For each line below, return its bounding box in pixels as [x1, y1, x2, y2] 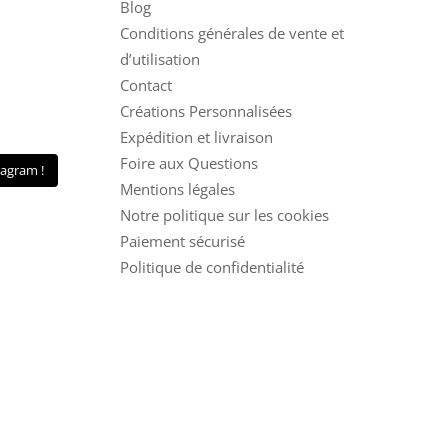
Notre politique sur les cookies [119, 204, 329, 225]
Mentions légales [119, 178, 235, 199]
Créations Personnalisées [119, 100, 292, 121]
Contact [119, 74, 172, 95]
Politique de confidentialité [119, 256, 304, 277]
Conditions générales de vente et [119, 22, 344, 43]
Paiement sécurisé [119, 230, 245, 251]
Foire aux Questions [119, 152, 258, 173]
